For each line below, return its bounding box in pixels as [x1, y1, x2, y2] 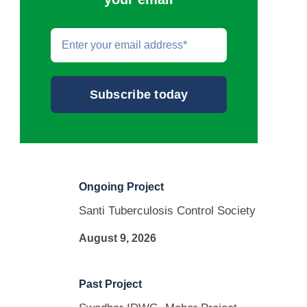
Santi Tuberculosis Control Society [78, 204, 256, 218]
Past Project [78, 278, 142, 291]
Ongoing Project [78, 181, 164, 193]
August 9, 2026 [78, 232, 156, 245]
